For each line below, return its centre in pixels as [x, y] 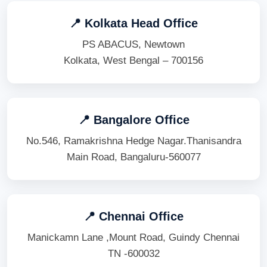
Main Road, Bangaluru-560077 [133, 157]
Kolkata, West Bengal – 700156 [133, 61]
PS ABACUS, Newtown [133, 45]
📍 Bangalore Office [133, 120]
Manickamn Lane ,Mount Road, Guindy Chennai [133, 238]
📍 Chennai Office [133, 217]
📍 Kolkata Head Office [133, 24]
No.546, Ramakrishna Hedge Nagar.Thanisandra [133, 141]
